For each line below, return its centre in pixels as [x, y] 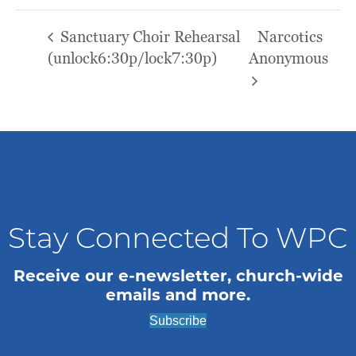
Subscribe [178, 320]
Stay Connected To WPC [178, 240]
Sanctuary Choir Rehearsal [148, 37]
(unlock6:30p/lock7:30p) [132, 59]
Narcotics [290, 37]
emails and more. [178, 294]
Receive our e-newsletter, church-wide [178, 275]
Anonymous [289, 59]
